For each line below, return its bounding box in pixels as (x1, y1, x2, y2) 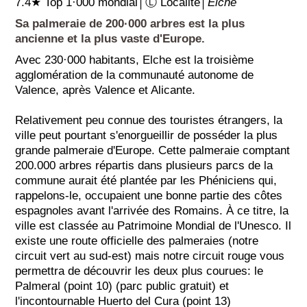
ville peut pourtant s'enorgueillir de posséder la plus (15, 128, 278, 142)
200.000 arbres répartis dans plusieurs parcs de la (15, 158, 273, 172)
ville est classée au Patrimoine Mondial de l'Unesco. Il (15, 219, 292, 232)
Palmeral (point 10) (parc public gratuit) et (15, 279, 230, 293)
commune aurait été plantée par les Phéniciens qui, (15, 173, 278, 187)
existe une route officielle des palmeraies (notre (15, 234, 259, 247)
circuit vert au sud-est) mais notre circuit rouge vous (15, 249, 285, 262)
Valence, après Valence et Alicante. (15, 83, 196, 97)
